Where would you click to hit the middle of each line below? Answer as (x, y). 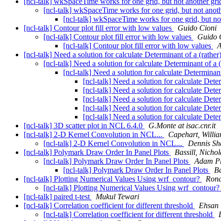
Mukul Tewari (117, 197)
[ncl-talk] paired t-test (58, 197)
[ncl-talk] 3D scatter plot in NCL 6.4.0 (84, 126)
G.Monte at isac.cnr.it (182, 126)
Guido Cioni (197, 28)
